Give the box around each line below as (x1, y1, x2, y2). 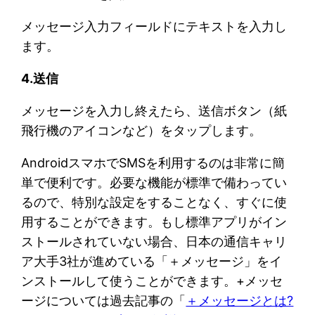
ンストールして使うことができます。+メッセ (21, 273, 283, 288)
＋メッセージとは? (186, 292, 294, 308)
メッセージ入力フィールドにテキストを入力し (21, 18, 288, 34)
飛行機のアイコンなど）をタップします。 (21, 122, 262, 138)
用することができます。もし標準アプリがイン (21, 214, 288, 229)
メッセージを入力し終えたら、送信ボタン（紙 (21, 103, 288, 118)
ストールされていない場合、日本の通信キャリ (21, 233, 288, 249)
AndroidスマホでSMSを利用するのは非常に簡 (21, 155, 285, 170)
